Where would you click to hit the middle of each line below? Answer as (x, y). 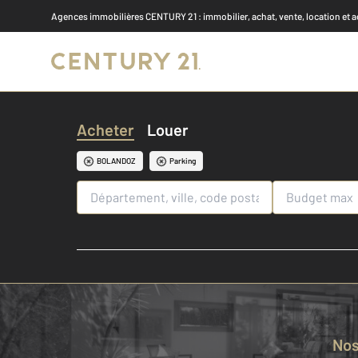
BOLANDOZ (116, 161)
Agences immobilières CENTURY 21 (125, 16)
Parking (183, 161)
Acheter (105, 129)
